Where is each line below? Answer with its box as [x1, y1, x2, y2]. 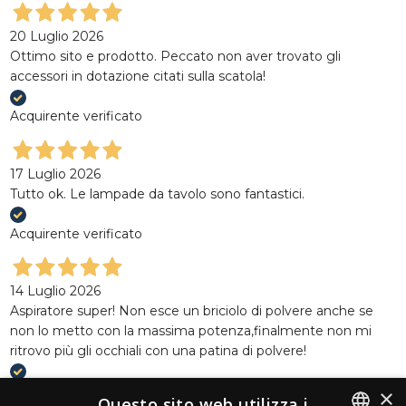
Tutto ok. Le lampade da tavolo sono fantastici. [9, 185, 304, 202]
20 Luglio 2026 [9, 28, 103, 45]
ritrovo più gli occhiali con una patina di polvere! [9, 342, 306, 359]
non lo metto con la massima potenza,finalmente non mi [9, 322, 372, 339]
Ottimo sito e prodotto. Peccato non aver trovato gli [9, 48, 341, 65]
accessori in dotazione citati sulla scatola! [9, 68, 266, 85]
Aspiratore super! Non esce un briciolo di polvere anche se [9, 302, 373, 319]
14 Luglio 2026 [9, 282, 101, 299]
